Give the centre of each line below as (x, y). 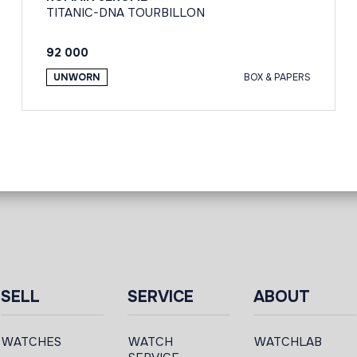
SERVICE (160, 297)
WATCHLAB (288, 342)
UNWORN (77, 78)
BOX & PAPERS (277, 78)
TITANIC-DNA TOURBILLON (126, 13)
